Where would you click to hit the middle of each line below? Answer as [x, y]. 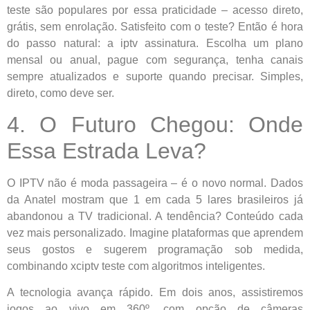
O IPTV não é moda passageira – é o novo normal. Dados [155, 183]
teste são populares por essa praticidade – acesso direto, [155, 10]
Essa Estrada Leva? [107, 151]
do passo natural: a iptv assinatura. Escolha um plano [155, 43]
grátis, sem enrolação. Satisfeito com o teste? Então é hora [155, 26]
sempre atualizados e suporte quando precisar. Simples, [155, 76]
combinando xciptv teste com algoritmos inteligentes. [136, 266]
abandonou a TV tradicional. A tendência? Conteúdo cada [155, 216]
